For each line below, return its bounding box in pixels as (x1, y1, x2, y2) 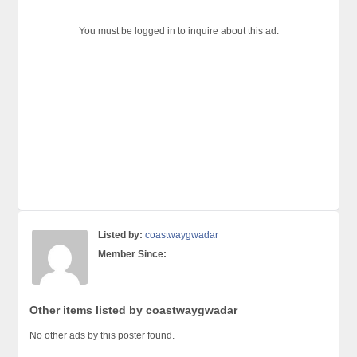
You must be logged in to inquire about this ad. (78, 25, 279, 37)
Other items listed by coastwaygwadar (29, 303, 238, 316)
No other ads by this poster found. (29, 329, 175, 341)
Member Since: (98, 248, 167, 260)
